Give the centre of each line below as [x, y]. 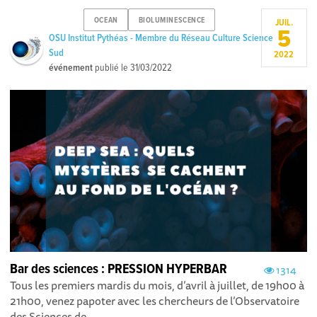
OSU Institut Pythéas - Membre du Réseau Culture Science [161, 39]
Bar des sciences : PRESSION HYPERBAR [119, 269]
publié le [112, 68]
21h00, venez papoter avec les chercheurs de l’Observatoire [155, 300]
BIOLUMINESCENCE [172, 20]
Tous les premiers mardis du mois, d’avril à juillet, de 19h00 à [157, 285]
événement [71, 68]
